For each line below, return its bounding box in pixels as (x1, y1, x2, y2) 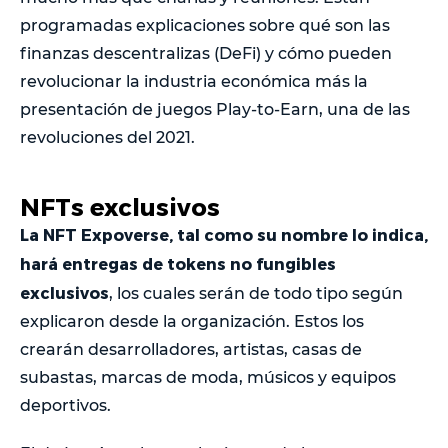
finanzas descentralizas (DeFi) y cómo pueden (20, 43, 392, 63)
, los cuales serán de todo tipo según (109, 283, 403, 303)
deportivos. (20, 395, 111, 415)
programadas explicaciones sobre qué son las (20, 15, 390, 35)
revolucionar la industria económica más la (20, 71, 368, 91)
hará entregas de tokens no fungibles (20, 253, 336, 273)
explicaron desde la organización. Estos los (20, 311, 364, 331)
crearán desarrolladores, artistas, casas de (20, 339, 362, 359)
